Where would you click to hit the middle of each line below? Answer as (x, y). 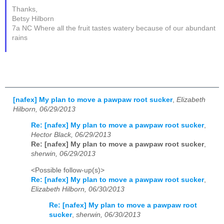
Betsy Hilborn (33, 18)
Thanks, (25, 9)
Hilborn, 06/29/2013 (44, 109)
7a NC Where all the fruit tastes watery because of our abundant (114, 28)
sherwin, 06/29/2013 (63, 154)
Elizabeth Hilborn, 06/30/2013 (78, 189)
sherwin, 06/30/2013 (108, 215)
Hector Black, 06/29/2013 (71, 135)
